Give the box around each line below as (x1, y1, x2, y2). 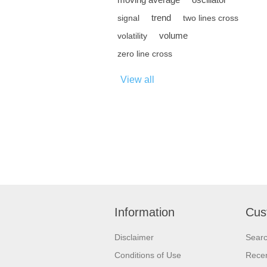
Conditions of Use (114, 250, 181, 260)
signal (117, 13, 139, 23)
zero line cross (117, 49, 172, 59)
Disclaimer (114, 232, 154, 242)
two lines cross (183, 13, 238, 23)
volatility (117, 31, 147, 41)
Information (114, 205, 175, 219)
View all (120, 74, 154, 85)
